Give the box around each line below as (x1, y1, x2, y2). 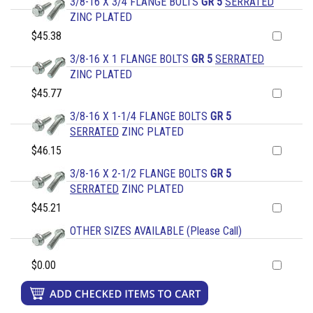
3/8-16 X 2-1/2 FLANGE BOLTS (70, 167, 210, 181)
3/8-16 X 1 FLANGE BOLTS (70, 52, 191, 66)
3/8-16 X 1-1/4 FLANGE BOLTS (70, 110, 210, 124)
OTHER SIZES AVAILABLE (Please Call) (70, 224, 242, 238)
